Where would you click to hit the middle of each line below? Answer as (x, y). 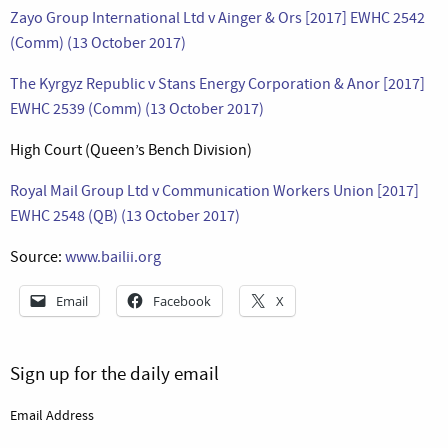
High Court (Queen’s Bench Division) (131, 149)
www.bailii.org (113, 256)
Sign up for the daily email (114, 373)
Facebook (182, 300)
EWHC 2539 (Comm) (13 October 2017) (137, 108)
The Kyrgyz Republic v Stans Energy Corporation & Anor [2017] (217, 83)
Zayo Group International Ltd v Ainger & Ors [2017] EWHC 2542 (217, 17)
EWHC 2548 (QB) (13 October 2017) (125, 215)
